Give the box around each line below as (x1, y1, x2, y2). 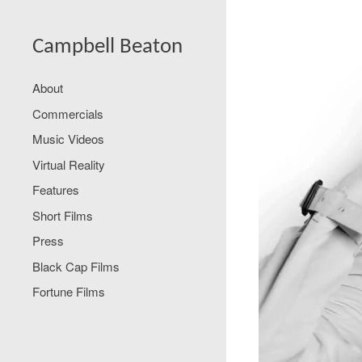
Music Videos (32, 130, 104, 147)
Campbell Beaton (32, 36, 183, 58)
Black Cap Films (32, 257, 120, 275)
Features (32, 181, 79, 198)
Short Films (32, 206, 93, 224)
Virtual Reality (32, 155, 105, 173)
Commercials (32, 104, 103, 122)
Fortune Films (32, 283, 105, 300)
